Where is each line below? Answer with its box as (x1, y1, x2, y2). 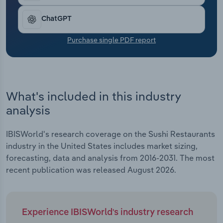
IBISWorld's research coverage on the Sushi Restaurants (6, 129, 215, 139)
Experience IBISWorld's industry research (22, 208, 193, 218)
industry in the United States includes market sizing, (6, 141, 198, 151)
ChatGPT (41, 15, 72, 23)
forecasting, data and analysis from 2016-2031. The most (6, 153, 215, 163)
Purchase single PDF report (67, 35, 156, 44)
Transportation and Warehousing (15, 2, 136, 12)
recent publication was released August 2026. (6, 165, 176, 175)
